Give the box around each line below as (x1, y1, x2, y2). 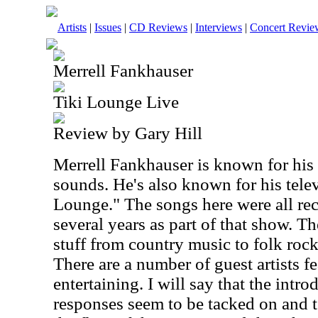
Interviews (195, 21, 242, 33)
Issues (94, 21, 121, 33)
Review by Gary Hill (53, 124, 202, 143)
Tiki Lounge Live (53, 92, 179, 111)
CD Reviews (129, 21, 187, 33)
